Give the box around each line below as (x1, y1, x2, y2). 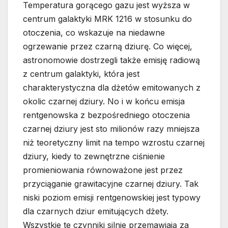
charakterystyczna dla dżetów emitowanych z (23, 82, 201, 93)
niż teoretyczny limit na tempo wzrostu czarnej (23, 137, 205, 148)
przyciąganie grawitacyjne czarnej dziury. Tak (23, 179, 198, 189)
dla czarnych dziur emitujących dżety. (23, 206, 168, 217)
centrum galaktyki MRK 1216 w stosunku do (23, 14, 192, 24)
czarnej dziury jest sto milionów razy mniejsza (23, 124, 199, 134)
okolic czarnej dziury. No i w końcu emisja (23, 96, 185, 107)
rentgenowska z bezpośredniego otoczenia (23, 110, 190, 121)
